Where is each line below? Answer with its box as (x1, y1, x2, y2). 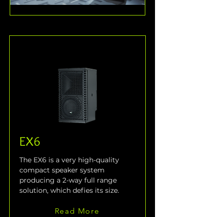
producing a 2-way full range (19, 176, 119, 185)
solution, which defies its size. (19, 186, 119, 195)
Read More (54, 206, 100, 216)
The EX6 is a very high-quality (19, 155, 121, 165)
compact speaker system (19, 166, 107, 175)
